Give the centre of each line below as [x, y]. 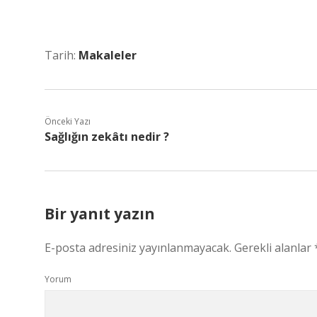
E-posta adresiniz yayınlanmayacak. [138, 248]
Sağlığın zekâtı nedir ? [107, 137]
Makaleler [108, 55]
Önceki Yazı [68, 121]
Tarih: [62, 55]
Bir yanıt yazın [100, 214]
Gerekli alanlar [274, 248]
